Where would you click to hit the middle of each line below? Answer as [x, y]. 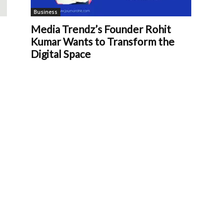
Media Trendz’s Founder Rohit [101, 29]
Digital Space [61, 54]
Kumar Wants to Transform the [103, 41]
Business [46, 12]
